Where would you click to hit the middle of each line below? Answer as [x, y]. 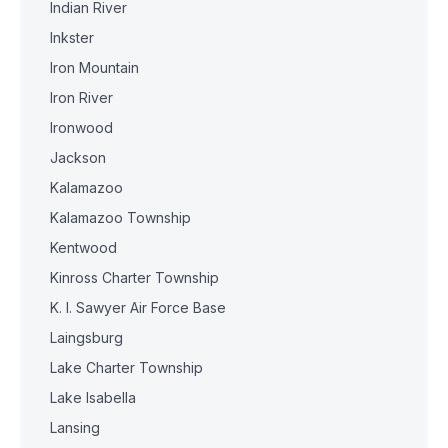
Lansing [75, 427]
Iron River [81, 97]
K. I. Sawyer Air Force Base [138, 307]
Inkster [72, 37]
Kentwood [83, 247]
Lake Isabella [93, 397]
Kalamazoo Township [120, 217]
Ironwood [81, 127]
